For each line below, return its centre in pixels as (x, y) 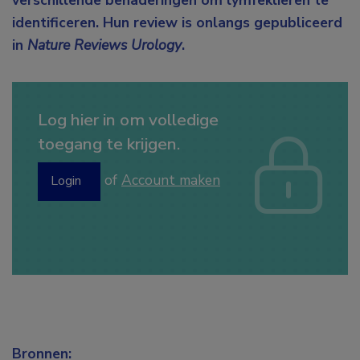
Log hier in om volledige (128, 120)
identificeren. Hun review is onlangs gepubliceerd (177, 23)
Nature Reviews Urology (104, 45)
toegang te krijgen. (109, 144)
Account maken (171, 180)
